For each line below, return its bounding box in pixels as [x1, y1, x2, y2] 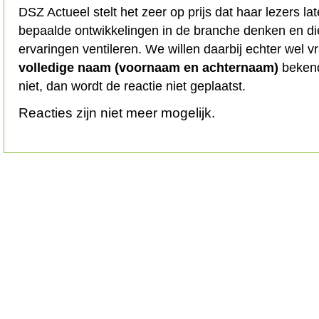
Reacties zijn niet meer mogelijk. [19, 105, 215, 120]
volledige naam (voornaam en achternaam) [19, 60, 278, 75]
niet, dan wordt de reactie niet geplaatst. [19, 78, 246, 93]
